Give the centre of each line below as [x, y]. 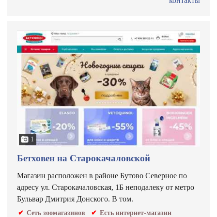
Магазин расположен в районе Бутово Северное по [102, 176]
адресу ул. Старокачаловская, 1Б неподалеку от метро [106, 187]
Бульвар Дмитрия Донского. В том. [75, 199]
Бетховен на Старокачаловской [84, 158]
